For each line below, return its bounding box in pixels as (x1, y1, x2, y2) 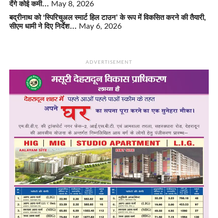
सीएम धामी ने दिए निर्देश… (9, 21, 77, 30)
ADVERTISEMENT (85, 59, 133, 65)
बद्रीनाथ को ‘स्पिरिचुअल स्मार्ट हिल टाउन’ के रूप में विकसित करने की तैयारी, (9, 13, 206, 21)
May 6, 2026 (78, 22, 122, 30)
